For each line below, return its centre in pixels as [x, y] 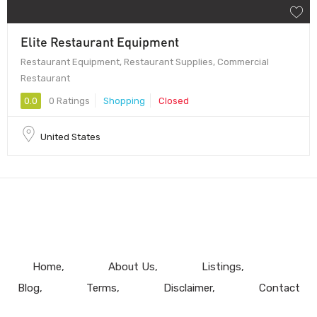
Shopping [124, 100]
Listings [221, 266]
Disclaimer [188, 288]
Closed [174, 100]
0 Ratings [68, 100]
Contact [279, 288]
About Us [131, 266]
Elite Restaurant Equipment [100, 41]
